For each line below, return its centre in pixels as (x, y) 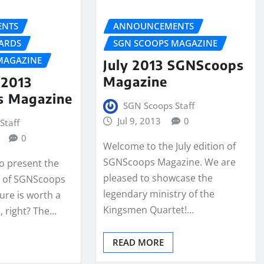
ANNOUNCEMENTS (153, 26)
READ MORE (138, 242)
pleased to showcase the (158, 178)
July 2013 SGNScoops (173, 65)
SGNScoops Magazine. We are (169, 162)
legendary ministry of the (159, 194)
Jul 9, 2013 (139, 121)
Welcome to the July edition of (169, 146)
